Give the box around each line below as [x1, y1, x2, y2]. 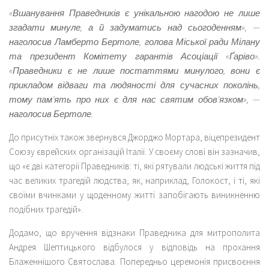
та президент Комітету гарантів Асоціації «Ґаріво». [9, 50, 260, 62]
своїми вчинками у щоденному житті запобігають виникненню [9, 189, 260, 201]
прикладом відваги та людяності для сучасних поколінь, [9, 79, 260, 91]
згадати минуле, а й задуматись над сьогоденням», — [9, 21, 260, 33]
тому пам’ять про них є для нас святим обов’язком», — [9, 93, 260, 105]
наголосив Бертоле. [9, 107, 93, 119]
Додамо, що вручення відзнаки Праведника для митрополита [9, 226, 260, 238]
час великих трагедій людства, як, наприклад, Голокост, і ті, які [9, 174, 260, 186]
